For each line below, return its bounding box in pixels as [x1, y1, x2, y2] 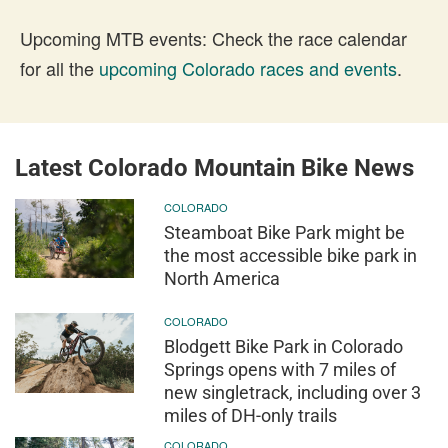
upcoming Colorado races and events [99, 54, 397, 81]
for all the [20, 54, 99, 81]
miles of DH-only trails [164, 405, 338, 427]
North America [164, 267, 281, 289]
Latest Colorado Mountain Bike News [15, 153, 414, 182]
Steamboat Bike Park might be [164, 221, 406, 243]
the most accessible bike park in [164, 244, 418, 266]
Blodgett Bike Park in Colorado [164, 336, 404, 358]
